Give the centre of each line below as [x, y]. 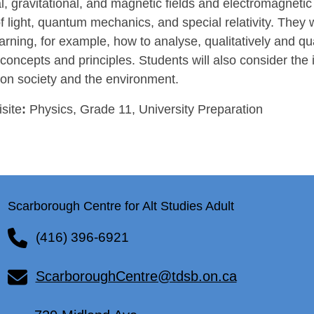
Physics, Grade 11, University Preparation [146, 110]
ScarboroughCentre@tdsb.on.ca [136, 277]
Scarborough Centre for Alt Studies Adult [121, 206]
